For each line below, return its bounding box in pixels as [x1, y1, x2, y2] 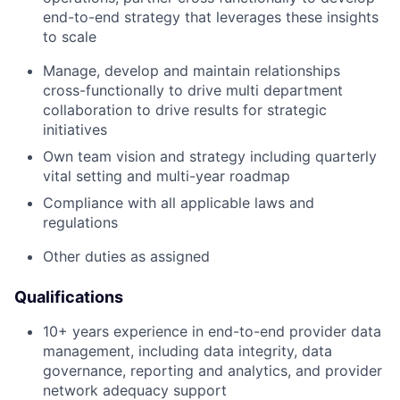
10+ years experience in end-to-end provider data [43, 322, 381, 340]
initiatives [43, 121, 107, 138]
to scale [43, 28, 96, 46]
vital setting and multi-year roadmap [43, 167, 290, 185]
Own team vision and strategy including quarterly [43, 147, 377, 165]
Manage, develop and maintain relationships [43, 62, 340, 79]
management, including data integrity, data [43, 342, 332, 360]
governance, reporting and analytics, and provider [43, 362, 382, 379]
